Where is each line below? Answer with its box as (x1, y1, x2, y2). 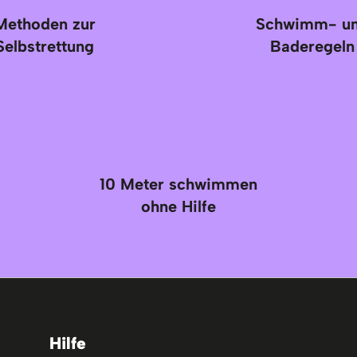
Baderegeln (270, 37, 355, 56)
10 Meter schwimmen (100, 175, 257, 194)
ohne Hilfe (141, 197, 216, 216)
